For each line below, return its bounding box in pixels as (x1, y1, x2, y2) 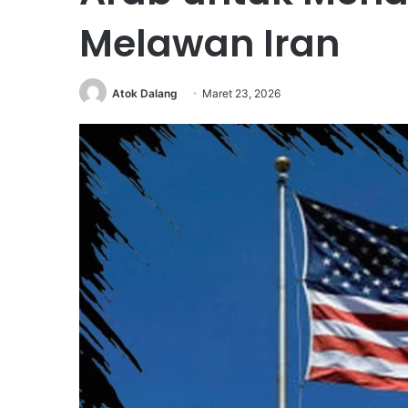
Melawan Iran (79, 16, 340, 69)
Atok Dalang (112, 86, 178, 100)
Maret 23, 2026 (202, 86, 280, 100)
